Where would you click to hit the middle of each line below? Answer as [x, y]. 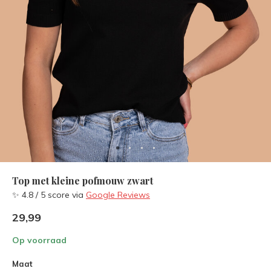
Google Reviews [118, 195]
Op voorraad [39, 240]
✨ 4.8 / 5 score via [49, 195]
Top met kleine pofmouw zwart [83, 181]
